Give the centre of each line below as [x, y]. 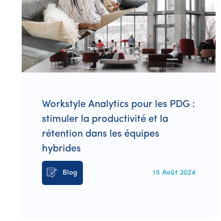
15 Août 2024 [174, 173]
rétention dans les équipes [101, 134]
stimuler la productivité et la [105, 119]
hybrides [61, 149]
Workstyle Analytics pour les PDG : [118, 104]
